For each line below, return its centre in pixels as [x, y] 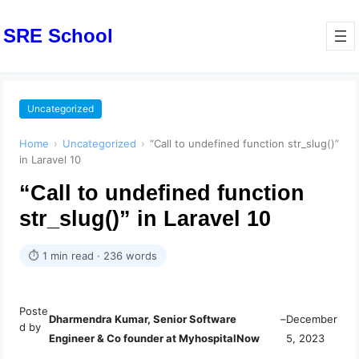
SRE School [58, 35]
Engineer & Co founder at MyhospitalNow [154, 339]
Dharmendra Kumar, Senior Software [142, 319]
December [311, 319]
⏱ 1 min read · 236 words [93, 256]
